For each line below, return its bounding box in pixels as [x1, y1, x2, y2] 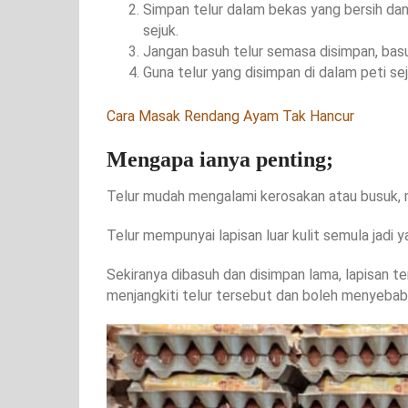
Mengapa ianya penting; [107, 147, 333, 171]
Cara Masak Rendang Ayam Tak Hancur [107, 107, 354, 125]
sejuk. [143, 21, 178, 39]
